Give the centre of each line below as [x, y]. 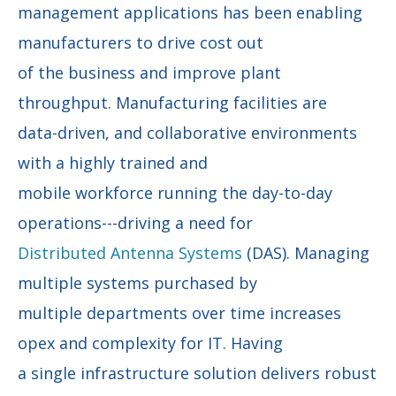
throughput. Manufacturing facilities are [172, 102]
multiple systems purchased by [137, 282]
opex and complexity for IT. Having [150, 343]
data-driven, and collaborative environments [187, 132]
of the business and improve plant [149, 72]
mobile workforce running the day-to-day [175, 192]
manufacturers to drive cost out [141, 42]
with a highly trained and [113, 162]
